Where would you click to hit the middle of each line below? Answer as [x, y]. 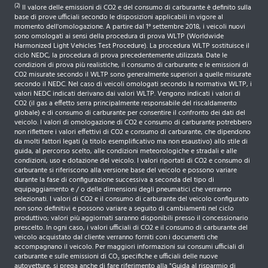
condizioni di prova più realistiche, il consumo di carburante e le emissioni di [131, 66]
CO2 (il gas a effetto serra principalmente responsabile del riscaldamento [126, 104]
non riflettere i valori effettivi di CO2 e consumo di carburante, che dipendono [133, 133]
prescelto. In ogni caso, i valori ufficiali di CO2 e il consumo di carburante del [131, 228]
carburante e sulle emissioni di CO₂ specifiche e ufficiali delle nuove [116, 257]
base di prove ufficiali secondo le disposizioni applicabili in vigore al [119, 18]
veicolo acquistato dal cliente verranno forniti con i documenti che [116, 238]
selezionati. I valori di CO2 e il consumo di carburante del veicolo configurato [132, 200]
